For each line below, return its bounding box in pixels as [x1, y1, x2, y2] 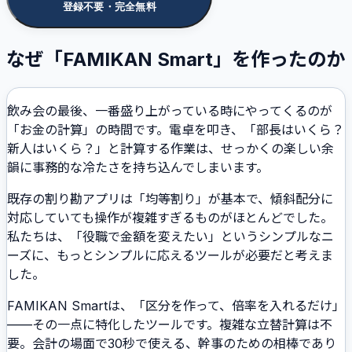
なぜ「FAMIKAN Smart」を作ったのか [6, 47, 345, 71]
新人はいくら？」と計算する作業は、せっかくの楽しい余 [7, 140, 334, 156]
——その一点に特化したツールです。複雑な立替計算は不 [7, 316, 332, 332]
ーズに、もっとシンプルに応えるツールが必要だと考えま [7, 247, 333, 263]
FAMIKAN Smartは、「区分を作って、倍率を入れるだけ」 [7, 297, 345, 313]
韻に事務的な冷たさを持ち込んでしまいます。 [7, 159, 269, 175]
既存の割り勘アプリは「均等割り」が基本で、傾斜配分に [7, 190, 333, 207]
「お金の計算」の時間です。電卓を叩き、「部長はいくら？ [7, 121, 344, 137]
